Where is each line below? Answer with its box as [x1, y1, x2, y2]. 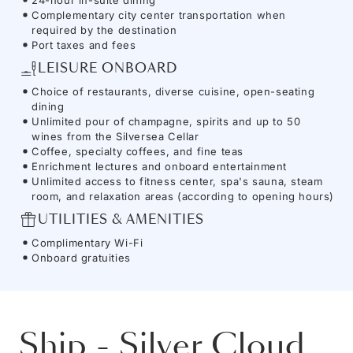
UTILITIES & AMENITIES [38, 210, 204, 229]
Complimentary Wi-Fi [32, 236, 143, 249]
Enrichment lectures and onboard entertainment [32, 159, 287, 173]
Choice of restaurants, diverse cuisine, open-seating [32, 84, 315, 98]
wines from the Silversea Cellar [32, 129, 199, 143]
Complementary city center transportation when [32, 8, 287, 21]
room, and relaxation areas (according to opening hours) [32, 189, 335, 203]
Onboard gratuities [32, 251, 131, 264]
